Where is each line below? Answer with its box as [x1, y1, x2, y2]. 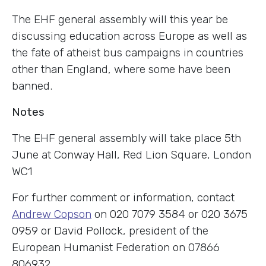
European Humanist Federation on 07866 [12, 240, 220, 254]
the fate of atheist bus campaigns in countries [12, 45, 243, 59]
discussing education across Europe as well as [12, 28, 247, 43]
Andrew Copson [12, 207, 91, 221]
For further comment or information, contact [12, 190, 235, 204]
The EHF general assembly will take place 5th [12, 131, 241, 145]
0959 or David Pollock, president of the [12, 223, 208, 237]
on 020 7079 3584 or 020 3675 [91, 207, 248, 221]
